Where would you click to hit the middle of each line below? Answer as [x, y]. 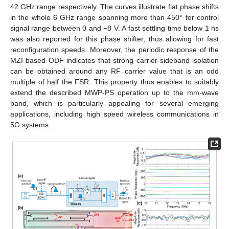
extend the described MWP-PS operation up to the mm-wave [114, 92]
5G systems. [30, 124]
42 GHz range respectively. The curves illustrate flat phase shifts [114, 6]
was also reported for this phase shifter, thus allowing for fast [114, 39]
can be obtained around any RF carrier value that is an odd [114, 71]
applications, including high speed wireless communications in [114, 114]
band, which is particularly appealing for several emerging [114, 103]
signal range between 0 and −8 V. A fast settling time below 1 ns [114, 28]
